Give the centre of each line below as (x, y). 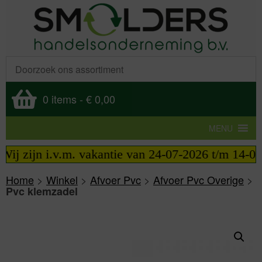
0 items (60, 99)
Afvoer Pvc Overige (199, 180)
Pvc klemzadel (42, 191)
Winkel (62, 180)
